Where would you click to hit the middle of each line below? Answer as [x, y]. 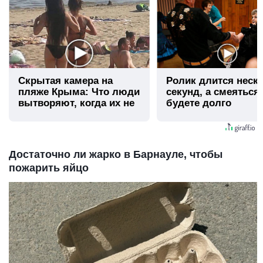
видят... [37, 114]
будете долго [199, 103]
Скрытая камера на [65, 81]
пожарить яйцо [49, 168]
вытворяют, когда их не [76, 103]
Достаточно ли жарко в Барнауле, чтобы [116, 154]
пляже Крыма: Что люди [79, 92]
